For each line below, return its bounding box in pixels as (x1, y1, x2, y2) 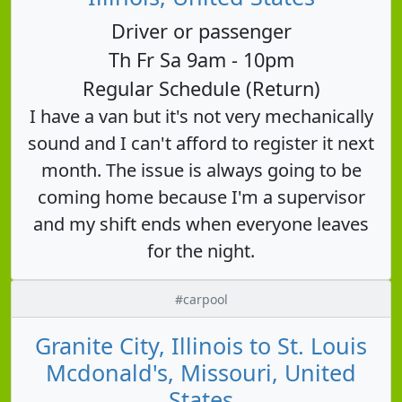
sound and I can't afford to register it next (28, 130, 374, 155)
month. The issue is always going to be (40, 157, 362, 182)
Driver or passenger (110, 17, 292, 44)
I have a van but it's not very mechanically (29, 103, 373, 128)
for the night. (147, 238, 255, 263)
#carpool (174, 290, 228, 308)
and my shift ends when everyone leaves (33, 211, 369, 236)
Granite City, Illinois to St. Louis (35, 329, 367, 361)
